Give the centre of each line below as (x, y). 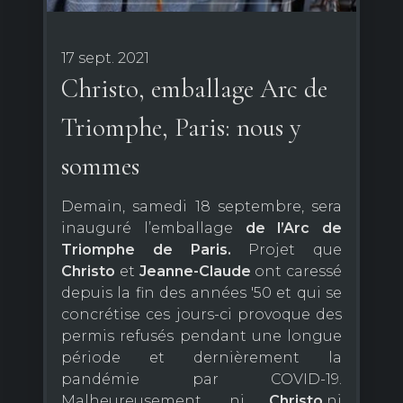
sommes (100, 166)
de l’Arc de (293, 228)
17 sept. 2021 (105, 58)
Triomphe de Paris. (146, 250)
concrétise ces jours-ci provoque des (201, 315)
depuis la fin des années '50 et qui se (201, 293)
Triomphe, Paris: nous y (181, 128)
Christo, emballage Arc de (194, 89)
